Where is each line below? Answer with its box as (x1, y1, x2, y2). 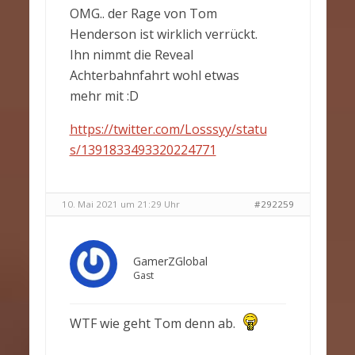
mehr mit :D (69, 87, 139, 105)
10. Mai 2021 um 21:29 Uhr (61, 198, 180, 210)
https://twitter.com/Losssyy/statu (69, 120, 267, 138)
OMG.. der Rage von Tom (69, 5, 217, 22)
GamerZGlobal (132, 254, 208, 269)
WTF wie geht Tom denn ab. (69, 315, 239, 332)
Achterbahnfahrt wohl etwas (69, 67, 239, 84)
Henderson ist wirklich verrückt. (69, 25, 258, 43)
